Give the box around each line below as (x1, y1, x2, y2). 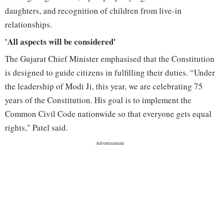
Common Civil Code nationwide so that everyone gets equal (5, 108, 212, 120)
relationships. (5, 19, 52, 30)
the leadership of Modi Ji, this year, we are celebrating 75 (5, 81, 203, 92)
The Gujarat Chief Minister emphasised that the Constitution (5, 53, 215, 65)
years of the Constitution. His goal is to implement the (5, 94, 192, 106)
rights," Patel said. (5, 122, 68, 134)
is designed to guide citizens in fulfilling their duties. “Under (5, 67, 215, 79)
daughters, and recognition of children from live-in (5, 5, 182, 17)
